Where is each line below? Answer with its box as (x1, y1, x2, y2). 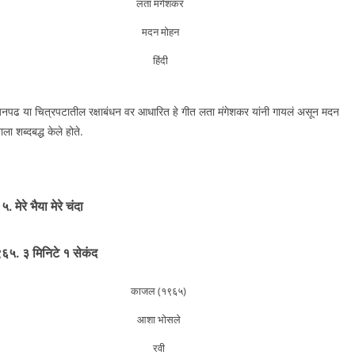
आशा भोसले (136, 311, 181, 326)
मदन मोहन (141, 25, 179, 40)
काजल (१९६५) (131, 283, 186, 298)
